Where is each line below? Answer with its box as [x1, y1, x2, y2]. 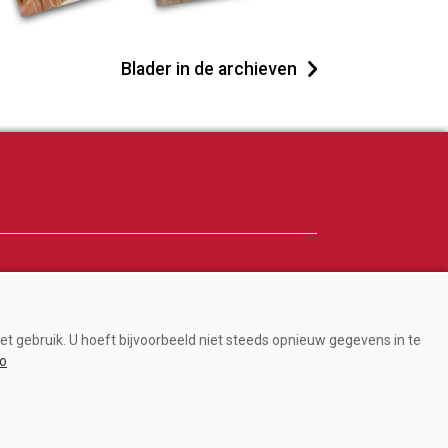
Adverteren [46, 283, 127, 303]
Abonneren [46, 313, 127, 333]
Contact [46, 373, 105, 393]
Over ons [46, 343, 113, 363]
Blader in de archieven [120, 58, 297, 79]
